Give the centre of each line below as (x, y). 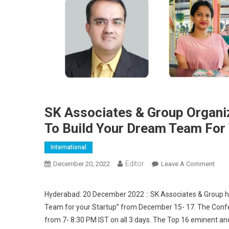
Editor (135, 164)
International (68, 147)
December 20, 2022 (82, 164)
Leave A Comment (188, 164)
